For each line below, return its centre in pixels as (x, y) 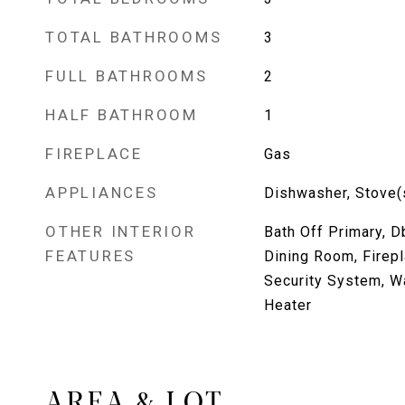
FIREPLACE (94, 154)
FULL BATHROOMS (127, 76)
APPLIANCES (102, 193)
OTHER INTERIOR (121, 231)
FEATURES (90, 256)
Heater (287, 305)
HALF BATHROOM (122, 115)
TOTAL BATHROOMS (134, 37)
